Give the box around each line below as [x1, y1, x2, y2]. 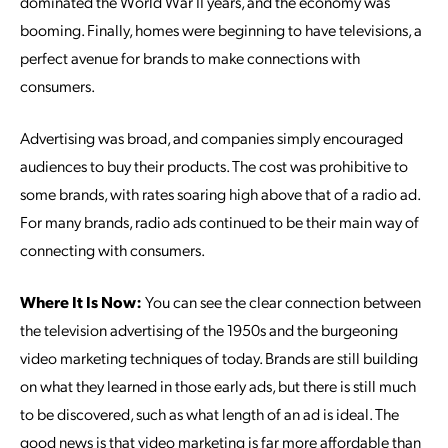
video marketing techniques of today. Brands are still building [20, 347, 418, 368]
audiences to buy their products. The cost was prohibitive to [20, 155, 408, 176]
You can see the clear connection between [142, 291, 421, 312]
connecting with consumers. [20, 239, 205, 260]
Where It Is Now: [20, 291, 142, 312]
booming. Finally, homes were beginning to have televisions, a [20, 19, 422, 40]
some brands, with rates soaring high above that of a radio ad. [20, 183, 420, 204]
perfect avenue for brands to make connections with [20, 47, 360, 68]
